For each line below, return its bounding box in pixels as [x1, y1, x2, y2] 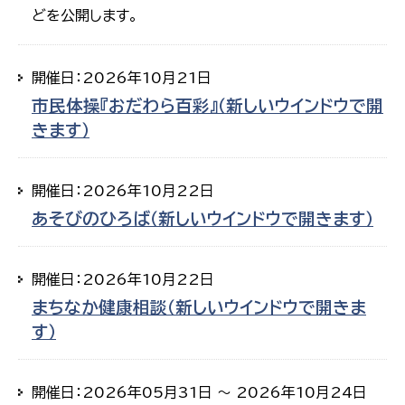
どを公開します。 [32, 8, 138, 24]
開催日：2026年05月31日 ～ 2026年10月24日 [32, 385, 367, 400]
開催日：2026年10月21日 [32, 71, 212, 86]
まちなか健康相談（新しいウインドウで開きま [32, 299, 366, 316]
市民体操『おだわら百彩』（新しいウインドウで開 [32, 98, 383, 115]
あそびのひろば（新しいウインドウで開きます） [32, 211, 373, 228]
